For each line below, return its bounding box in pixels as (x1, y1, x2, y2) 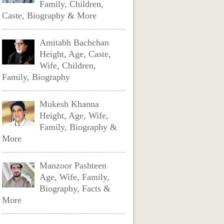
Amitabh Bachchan (39, 37, 109, 47)
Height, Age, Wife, (39, 110, 109, 120)
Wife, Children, (39, 60, 96, 70)
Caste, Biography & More (2, 10, 97, 20)
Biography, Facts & (39, 183, 111, 193)
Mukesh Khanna (39, 99, 99, 109)
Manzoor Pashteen (39, 160, 107, 170)
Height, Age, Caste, (39, 49, 111, 59)
